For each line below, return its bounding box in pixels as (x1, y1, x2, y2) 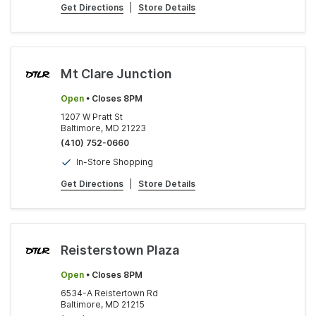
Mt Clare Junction (61, 66, 172, 81)
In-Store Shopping (76, 157, 153, 167)
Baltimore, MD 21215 (61, 299, 145, 310)
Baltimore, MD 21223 (61, 123, 146, 133)
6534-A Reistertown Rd (61, 288, 158, 298)
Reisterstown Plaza (61, 243, 179, 257)
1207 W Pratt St (61, 111, 123, 122)
